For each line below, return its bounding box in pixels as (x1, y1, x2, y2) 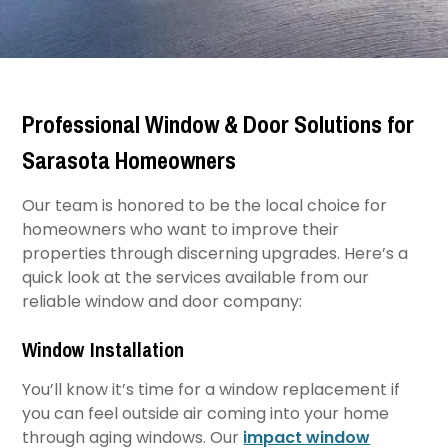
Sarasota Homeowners (22, 144, 237, 176)
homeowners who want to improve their (22, 218, 340, 241)
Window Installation (22, 336, 185, 363)
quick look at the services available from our (22, 266, 370, 289)
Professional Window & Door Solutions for (22, 108, 415, 140)
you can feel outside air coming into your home (22, 402, 390, 425)
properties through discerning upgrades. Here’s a (22, 242, 409, 265)
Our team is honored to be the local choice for (22, 194, 388, 217)
